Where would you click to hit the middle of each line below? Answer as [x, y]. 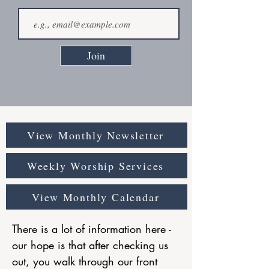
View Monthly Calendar [95, 197]
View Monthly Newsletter [95, 135]
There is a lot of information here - [92, 229]
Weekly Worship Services [95, 166]
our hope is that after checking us [90, 245]
